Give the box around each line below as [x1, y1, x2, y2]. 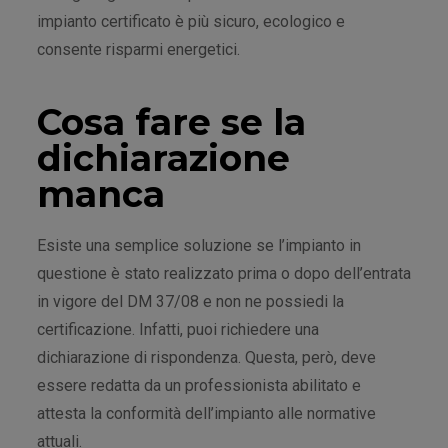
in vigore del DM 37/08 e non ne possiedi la [37, 291, 344, 311]
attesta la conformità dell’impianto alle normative [37, 403, 376, 423]
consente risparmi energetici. [37, 39, 240, 59]
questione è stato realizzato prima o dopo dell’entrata [37, 263, 411, 283]
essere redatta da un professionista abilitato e [37, 375, 361, 395]
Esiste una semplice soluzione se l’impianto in [37, 235, 361, 255]
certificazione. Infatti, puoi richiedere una [37, 319, 319, 339]
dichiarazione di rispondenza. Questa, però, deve [37, 347, 376, 367]
